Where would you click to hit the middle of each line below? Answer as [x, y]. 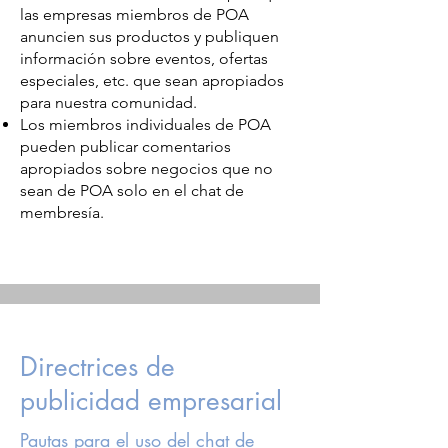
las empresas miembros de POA [134, 14]
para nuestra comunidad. [108, 102]
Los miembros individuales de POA [145, 124]
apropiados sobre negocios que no [146, 168]
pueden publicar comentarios [125, 146]
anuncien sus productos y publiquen [149, 36]
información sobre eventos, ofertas [144, 58]
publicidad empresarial [151, 400]
